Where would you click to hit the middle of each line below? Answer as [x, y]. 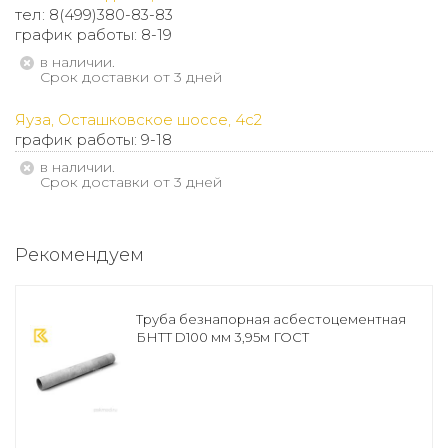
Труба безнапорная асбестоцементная [271, 319]
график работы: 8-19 [93, 34]
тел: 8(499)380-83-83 [94, 14]
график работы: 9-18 [93, 139]
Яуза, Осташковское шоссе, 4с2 [138, 119]
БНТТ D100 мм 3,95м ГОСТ [222, 337]
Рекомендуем [79, 255]
